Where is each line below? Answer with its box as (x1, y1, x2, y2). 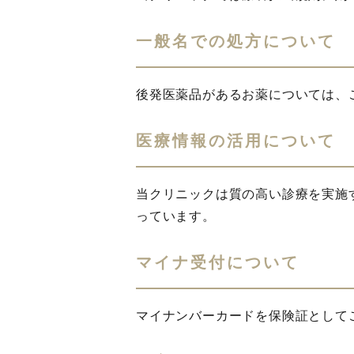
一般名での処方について (136, 32, 336, 50)
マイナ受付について (136, 254, 299, 271)
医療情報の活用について (136, 132, 336, 149)
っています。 (136, 209, 216, 223)
